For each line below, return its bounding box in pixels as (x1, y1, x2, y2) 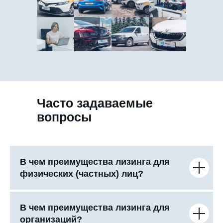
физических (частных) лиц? (20, 168, 143, 179)
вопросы (37, 110, 92, 124)
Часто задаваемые (37, 96, 153, 110)
